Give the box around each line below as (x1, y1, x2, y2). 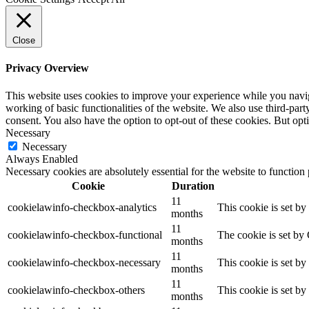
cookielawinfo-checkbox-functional (8, 228, 162, 241)
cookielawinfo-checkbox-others (8, 283, 145, 296)
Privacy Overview (6, 62, 89, 74)
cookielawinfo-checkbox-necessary (8, 256, 161, 268)
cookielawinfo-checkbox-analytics (8, 201, 157, 213)
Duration (171, 179, 215, 192)
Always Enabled (6, 152, 78, 165)
